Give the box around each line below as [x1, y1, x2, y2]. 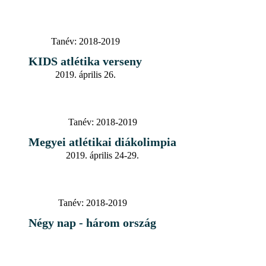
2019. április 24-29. [66, 150, 139, 160]
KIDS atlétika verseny [28, 54, 142, 68]
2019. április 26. [55, 69, 116, 80]
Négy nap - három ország [28, 216, 156, 229]
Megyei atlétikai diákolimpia [28, 135, 176, 148]
